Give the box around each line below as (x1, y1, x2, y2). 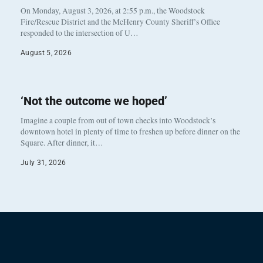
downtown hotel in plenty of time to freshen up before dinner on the (21, 126, 240, 137)
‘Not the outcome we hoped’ (21, 93, 167, 108)
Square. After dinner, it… (21, 137, 103, 148)
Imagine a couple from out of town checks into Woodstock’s (21, 114, 215, 126)
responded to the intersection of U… (21, 27, 139, 38)
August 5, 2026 (21, 48, 72, 57)
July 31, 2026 (21, 158, 66, 167)
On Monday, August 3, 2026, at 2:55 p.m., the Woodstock (21, 5, 205, 16)
